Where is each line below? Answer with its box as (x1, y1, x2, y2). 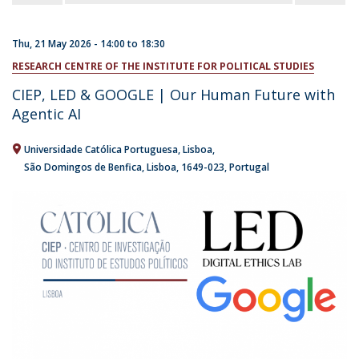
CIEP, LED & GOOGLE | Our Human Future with (12, 85, 335, 104)
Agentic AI (12, 104, 81, 123)
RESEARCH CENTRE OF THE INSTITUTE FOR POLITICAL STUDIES (12, 59, 314, 73)
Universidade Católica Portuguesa (24, 143, 178, 156)
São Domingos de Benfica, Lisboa (24, 160, 176, 174)
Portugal (229, 160, 269, 174)
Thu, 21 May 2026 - (12, 37, 100, 50)
